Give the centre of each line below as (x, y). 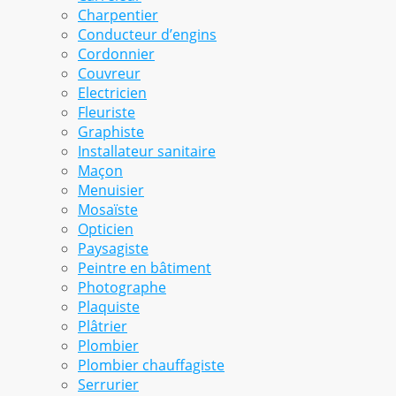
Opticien (106, 229)
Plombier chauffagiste (151, 366)
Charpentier (118, 15)
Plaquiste (109, 307)
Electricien (112, 93)
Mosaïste (108, 210)
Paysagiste (113, 249)
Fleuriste (107, 113)
